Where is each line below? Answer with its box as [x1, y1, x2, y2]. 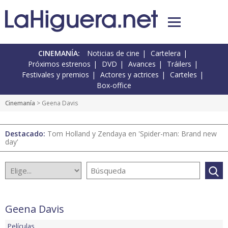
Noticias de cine [87, 48, 139, 59]
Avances [128, 59, 156, 69]
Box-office [97, 80, 131, 91]
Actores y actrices [100, 70, 159, 80]
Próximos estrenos [27, 59, 91, 69]
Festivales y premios [22, 70, 89, 80]
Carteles [170, 70, 197, 80]
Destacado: [5, 129, 47, 139]
